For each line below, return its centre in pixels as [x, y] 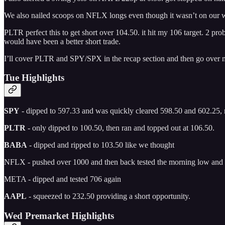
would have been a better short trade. [62, 41]
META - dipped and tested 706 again [63, 179]
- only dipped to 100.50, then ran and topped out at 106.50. [121, 128]
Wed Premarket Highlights [59, 215]
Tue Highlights [34, 78]
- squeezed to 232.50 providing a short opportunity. [108, 196]
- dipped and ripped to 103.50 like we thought [101, 145]
